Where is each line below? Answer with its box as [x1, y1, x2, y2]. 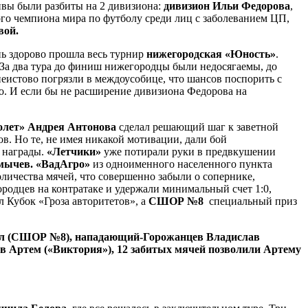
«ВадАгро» [36, 157, 90, 170]
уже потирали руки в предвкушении [101, 145, 276, 157]
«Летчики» [47, 145, 101, 157]
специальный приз [203, 195, 297, 207]
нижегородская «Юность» [146, 47, 276, 60]
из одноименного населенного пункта [90, 157, 272, 170]
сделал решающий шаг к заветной [116, 120, 278, 133]
